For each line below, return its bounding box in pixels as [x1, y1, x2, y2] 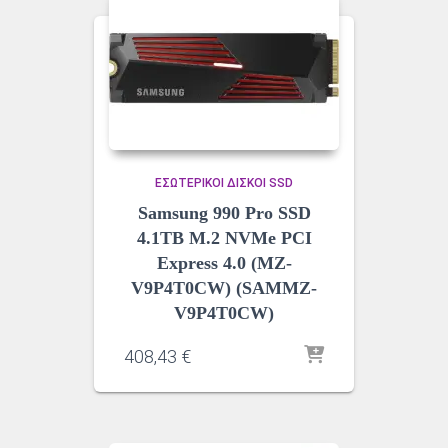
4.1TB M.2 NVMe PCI [136, 227, 312, 248]
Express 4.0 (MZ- [156, 252, 292, 273]
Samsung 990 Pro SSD [137, 202, 311, 223]
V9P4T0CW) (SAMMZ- [131, 277, 317, 298]
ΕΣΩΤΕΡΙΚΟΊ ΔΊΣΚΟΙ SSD [155, 175, 293, 190]
